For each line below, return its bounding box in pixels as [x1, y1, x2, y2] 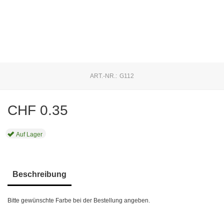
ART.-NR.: [89, 72, 117, 79]
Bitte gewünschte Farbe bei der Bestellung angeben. [7, 197, 150, 204]
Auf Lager [16, 131, 43, 138]
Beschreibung [12, 170, 67, 178]
